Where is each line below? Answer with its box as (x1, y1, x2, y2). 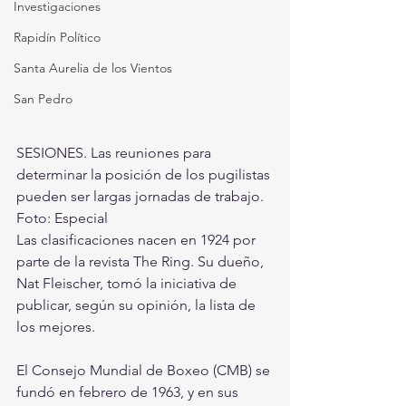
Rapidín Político (14, 29, 101, 45)
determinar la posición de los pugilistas (16, 166, 274, 184)
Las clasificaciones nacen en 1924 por (16, 231, 259, 249)
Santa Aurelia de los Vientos (14, 60, 172, 76)
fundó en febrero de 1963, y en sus (16, 383, 242, 401)
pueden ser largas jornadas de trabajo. (16, 188, 267, 206)
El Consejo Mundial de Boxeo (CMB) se (16, 362, 274, 380)
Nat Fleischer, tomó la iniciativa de (16, 275, 240, 293)
